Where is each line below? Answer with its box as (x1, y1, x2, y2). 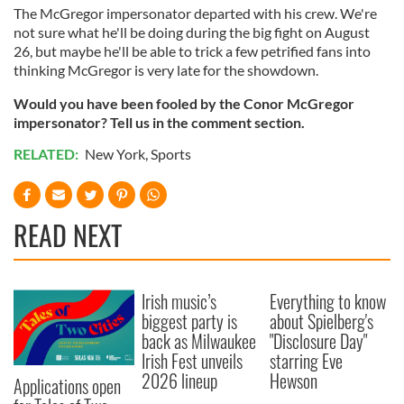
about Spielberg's (270, 308, 374, 335)
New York (85, 145, 145, 163)
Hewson (270, 367, 318, 395)
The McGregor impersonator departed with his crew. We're (14, 5, 377, 23)
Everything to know (270, 288, 387, 316)
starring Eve (270, 347, 344, 375)
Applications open (14, 372, 121, 399)
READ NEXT (14, 215, 122, 256)
